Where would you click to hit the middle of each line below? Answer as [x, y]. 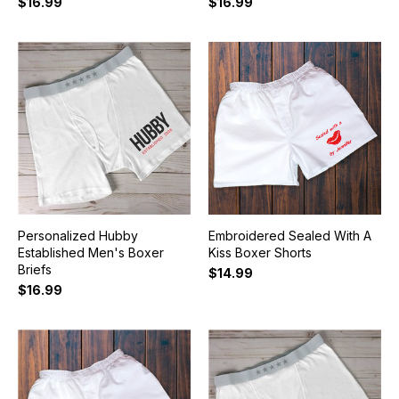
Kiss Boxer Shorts [260, 253]
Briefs [34, 270]
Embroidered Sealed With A [289, 236]
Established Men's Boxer [90, 253]
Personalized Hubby [77, 236]
